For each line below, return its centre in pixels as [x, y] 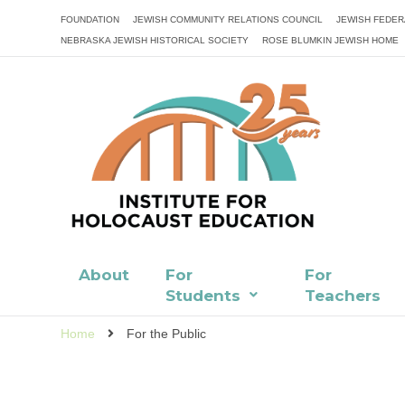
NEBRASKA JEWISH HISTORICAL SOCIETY [155, 40]
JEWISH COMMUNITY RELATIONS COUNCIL [228, 19]
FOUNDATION [90, 19]
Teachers [343, 296]
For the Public [167, 334]
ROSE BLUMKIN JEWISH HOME [331, 40]
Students [203, 296]
